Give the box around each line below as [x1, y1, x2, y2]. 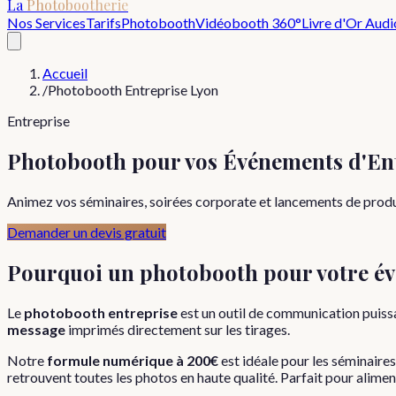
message [7, 320, 65, 338]
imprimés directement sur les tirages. [65, 320, 290, 338]
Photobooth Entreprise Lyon [48, 81, 218, 98]
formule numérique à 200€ [47, 351, 218, 369]
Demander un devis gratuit [7, 223, 166, 240]
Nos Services [7, 14, 86, 31]
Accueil [42, 65, 88, 81]
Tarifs [86, 14, 121, 31]
